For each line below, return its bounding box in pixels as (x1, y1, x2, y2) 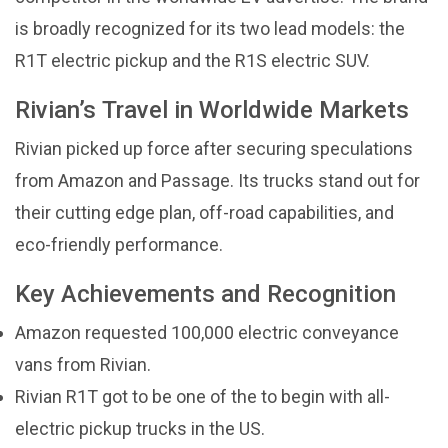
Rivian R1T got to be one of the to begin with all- (15, 385, 390, 407)
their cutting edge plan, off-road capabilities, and (15, 201, 394, 223)
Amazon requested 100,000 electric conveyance (15, 321, 399, 343)
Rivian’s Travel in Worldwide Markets (15, 95, 409, 124)
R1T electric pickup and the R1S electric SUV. (15, 49, 370, 71)
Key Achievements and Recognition (15, 279, 396, 308)
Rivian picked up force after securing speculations (15, 137, 413, 159)
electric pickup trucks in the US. (15, 417, 265, 439)
